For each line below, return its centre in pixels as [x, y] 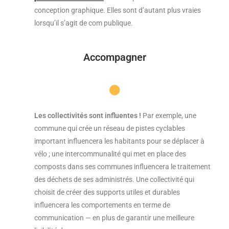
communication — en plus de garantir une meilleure [114, 218]
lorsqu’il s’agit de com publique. [84, 23]
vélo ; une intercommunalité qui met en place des [110, 154]
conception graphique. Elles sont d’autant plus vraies [118, 10]
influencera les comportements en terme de [102, 205]
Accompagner [114, 58]
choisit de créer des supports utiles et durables [107, 192]
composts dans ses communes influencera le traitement [122, 167]
